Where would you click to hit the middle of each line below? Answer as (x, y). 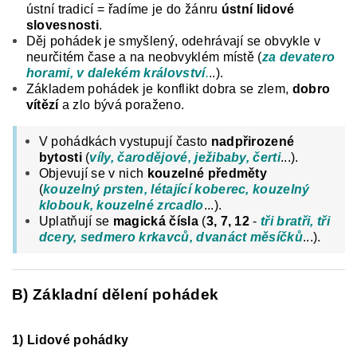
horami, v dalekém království (116, 73)
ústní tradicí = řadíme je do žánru (124, 9)
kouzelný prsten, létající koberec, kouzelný (176, 189)
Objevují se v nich (93, 173)
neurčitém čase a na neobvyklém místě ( (144, 57)
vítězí (42, 104)
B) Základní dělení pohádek (116, 294)
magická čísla (155, 221)
